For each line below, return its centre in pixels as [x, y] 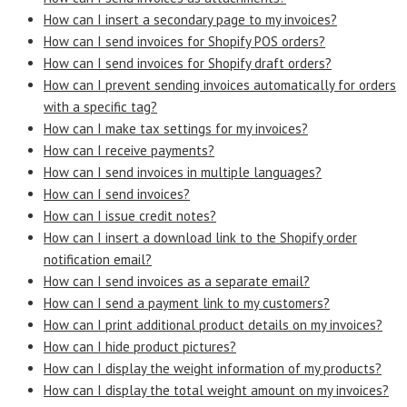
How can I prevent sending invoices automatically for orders [220, 84]
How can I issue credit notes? [130, 215]
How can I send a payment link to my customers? [187, 303]
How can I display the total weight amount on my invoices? [216, 390]
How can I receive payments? [129, 150]
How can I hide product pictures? [140, 346]
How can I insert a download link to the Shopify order [200, 237]
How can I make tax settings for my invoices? [176, 128]
